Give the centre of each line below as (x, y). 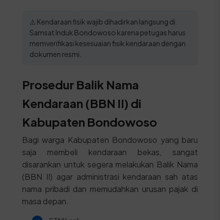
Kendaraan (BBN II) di (82, 103)
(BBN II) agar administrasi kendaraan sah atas (110, 177)
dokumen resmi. (55, 54)
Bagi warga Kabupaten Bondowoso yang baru (110, 140)
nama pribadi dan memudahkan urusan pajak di (110, 189)
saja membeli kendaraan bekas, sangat (110, 152)
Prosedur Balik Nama (80, 84)
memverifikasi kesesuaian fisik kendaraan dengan (107, 43)
